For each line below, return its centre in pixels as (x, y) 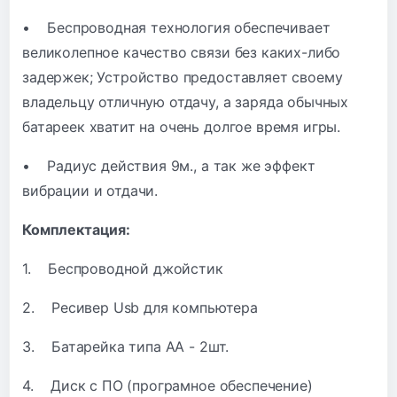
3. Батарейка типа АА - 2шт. (126, 346)
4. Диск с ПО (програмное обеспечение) (167, 385)
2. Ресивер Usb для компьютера (140, 307)
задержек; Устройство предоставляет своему (183, 77)
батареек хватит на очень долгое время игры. (182, 126)
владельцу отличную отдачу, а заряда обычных (186, 101)
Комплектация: (76, 229)
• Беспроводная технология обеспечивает (176, 27)
